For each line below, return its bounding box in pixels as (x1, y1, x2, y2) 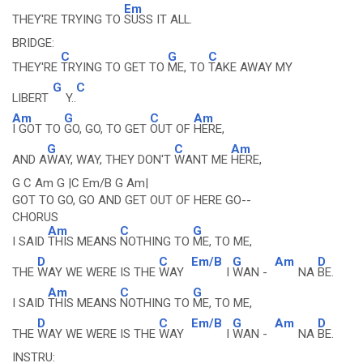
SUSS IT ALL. (124, 12, 192, 27)
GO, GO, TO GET (64, 122, 150, 136)
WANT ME (174, 152, 231, 167)
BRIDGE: (12, 36, 54, 50)
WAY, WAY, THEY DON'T (47, 152, 174, 167)
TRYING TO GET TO (61, 60, 168, 75)
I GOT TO (12, 122, 64, 136)
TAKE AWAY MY (208, 60, 293, 75)
